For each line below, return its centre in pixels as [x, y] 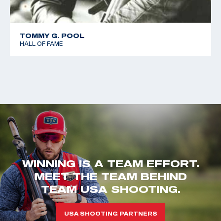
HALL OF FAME [41, 43]
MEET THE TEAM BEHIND [110, 176]
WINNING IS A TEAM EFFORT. [110, 163]
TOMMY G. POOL [52, 36]
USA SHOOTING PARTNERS [110, 213]
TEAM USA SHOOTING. [110, 189]
